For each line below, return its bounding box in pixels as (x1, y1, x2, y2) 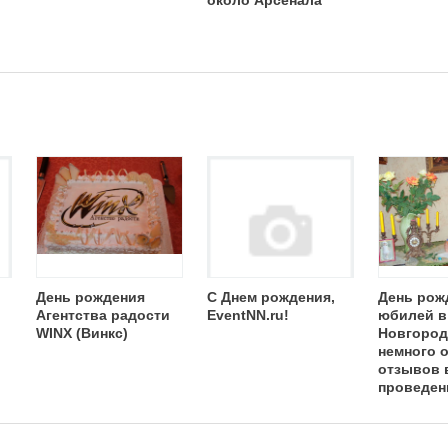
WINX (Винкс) (36, 325, 128, 341)
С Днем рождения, (207, 289, 335, 305)
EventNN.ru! (207, 307, 289, 323)
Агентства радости (36, 307, 170, 323)
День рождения (36, 289, 145, 305)
